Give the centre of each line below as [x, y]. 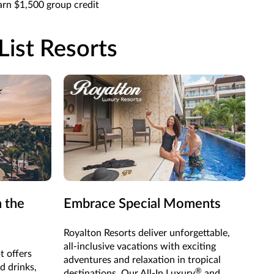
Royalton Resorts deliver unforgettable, [146, 233]
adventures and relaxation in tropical [142, 260]
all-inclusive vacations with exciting [139, 246]
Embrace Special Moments [142, 203]
